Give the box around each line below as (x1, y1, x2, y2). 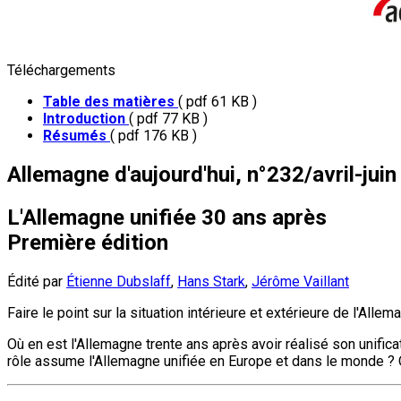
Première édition (7, 229, 168, 255)
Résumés (43, 127, 110, 144)
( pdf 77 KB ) (129, 110, 208, 127)
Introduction (43, 110, 129, 127)
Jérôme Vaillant (252, 272, 349, 290)
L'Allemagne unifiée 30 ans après (7, 204, 327, 230)
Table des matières (43, 93, 178, 110)
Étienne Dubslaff (66, 272, 171, 290)
